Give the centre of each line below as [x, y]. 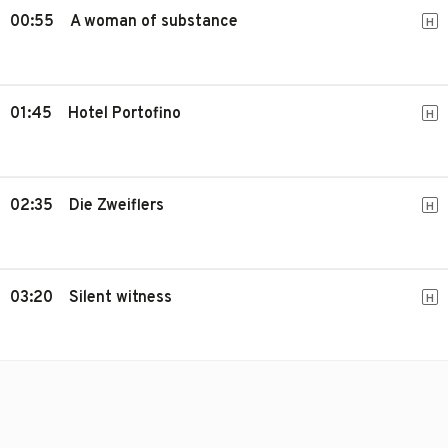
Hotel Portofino [124, 114]
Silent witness [120, 298]
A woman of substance [154, 22]
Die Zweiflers [116, 206]
